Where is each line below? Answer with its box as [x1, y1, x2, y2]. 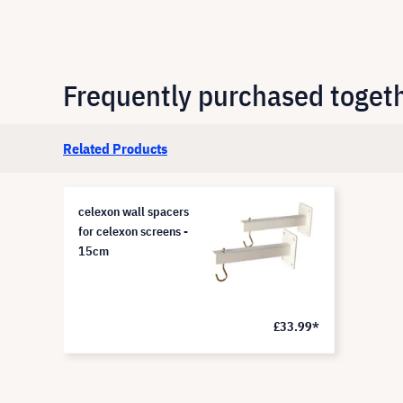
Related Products [63, 139, 167, 157]
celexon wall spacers [78, 203, 189, 219]
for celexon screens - [78, 223, 188, 239]
